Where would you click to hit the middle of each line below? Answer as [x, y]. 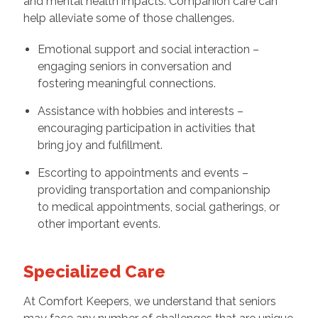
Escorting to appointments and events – [143, 173]
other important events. [99, 224]
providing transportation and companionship [154, 190]
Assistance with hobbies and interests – [140, 111]
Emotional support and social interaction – [148, 50]
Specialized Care [94, 272]
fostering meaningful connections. [126, 84]
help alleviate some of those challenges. [130, 18]
